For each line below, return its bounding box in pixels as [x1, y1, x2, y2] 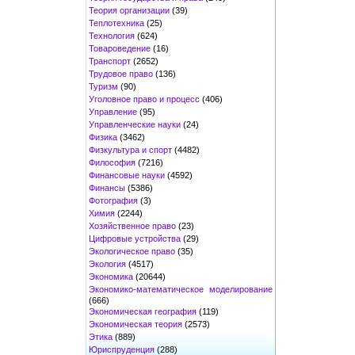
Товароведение [89, 43, 151, 53]
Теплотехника [89, 17, 144, 28]
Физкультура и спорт [89, 144, 172, 155]
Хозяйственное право [89, 220, 176, 231]
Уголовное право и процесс [89, 94, 200, 104]
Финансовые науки [89, 170, 165, 180]
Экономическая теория [89, 319, 182, 329]
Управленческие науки [89, 119, 181, 129]
